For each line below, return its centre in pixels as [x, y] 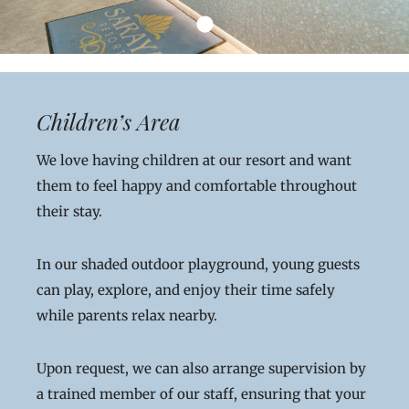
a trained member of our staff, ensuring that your [201, 394]
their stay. [69, 211]
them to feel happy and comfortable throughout [197, 186]
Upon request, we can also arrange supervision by [201, 368]
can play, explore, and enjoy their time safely [186, 290]
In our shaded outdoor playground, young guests [198, 264]
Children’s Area [109, 121]
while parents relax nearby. [127, 315]
